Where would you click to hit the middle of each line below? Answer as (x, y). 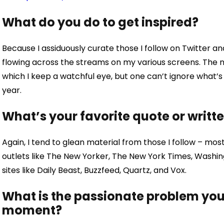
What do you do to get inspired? (100, 22)
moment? (32, 210)
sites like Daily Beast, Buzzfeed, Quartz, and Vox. (94, 170)
